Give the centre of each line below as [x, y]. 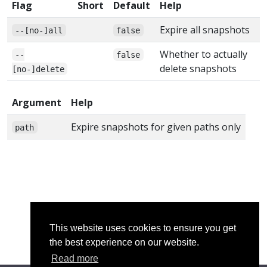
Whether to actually [204, 54]
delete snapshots [198, 68]
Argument [37, 102]
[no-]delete [38, 69]
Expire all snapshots [205, 30]
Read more [75, 259]
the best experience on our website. [124, 243]
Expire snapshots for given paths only [156, 127]
